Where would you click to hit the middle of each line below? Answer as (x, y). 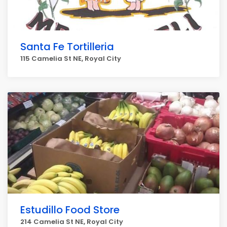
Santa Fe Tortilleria (67, 47)
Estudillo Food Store (70, 210)
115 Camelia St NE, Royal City (71, 59)
